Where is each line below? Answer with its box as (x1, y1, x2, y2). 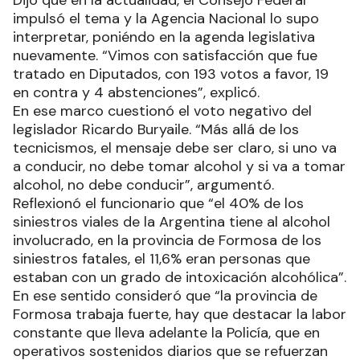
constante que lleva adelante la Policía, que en (13, 323, 320, 343)
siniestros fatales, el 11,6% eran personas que (13, 249, 310, 269)
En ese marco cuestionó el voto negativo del (13, 101, 312, 121)
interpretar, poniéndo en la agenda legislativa (13, 27, 315, 47)
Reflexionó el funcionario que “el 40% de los (13, 194, 304, 214)
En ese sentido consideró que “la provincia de (13, 286, 317, 306)
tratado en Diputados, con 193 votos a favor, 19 (13, 64, 329, 84)
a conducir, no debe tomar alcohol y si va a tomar (13, 157, 346, 177)
